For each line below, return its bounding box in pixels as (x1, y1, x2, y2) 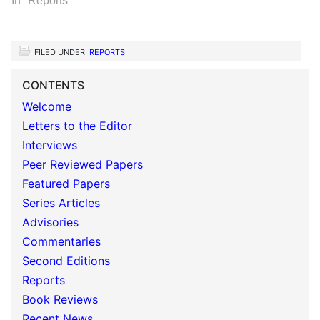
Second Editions (22, 254, 110, 269)
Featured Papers (22, 176, 110, 191)
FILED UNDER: (34, 47, 89, 58)
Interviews (22, 138, 77, 153)
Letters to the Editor (22, 119, 132, 134)
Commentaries (22, 234, 101, 249)
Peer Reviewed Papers (22, 157, 143, 172)
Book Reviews (22, 292, 98, 307)
